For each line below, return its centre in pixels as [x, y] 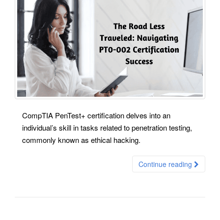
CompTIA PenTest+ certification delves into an [96, 115]
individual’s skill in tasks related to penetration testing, [107, 127]
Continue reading [166, 164]
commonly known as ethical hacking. [81, 139]
